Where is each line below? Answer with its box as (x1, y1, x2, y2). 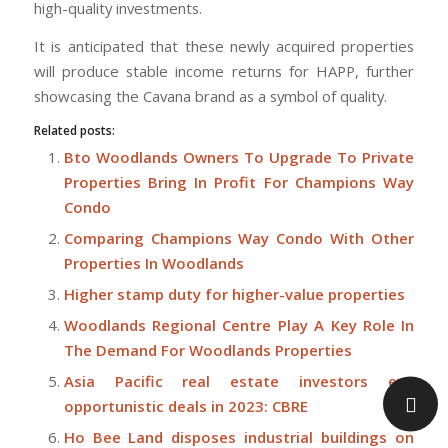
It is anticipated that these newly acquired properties (33, 35, 415, 56)
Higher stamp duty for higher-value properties (63, 283, 405, 304)
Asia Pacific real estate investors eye (63, 370, 415, 391)
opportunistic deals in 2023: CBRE (63, 395, 308, 416)
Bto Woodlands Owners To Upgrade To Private (63, 146, 415, 167)
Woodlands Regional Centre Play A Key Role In (63, 314, 415, 335)
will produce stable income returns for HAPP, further (33, 60, 415, 81)
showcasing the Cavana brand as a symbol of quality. (33, 85, 387, 106)
